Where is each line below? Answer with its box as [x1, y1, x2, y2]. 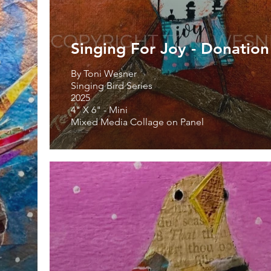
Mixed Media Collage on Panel [71, 116, 204, 128]
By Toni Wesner [71, 67, 137, 79]
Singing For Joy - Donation [71, 39, 269, 58]
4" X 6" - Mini [71, 103, 130, 116]
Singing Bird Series [71, 79, 152, 91]
